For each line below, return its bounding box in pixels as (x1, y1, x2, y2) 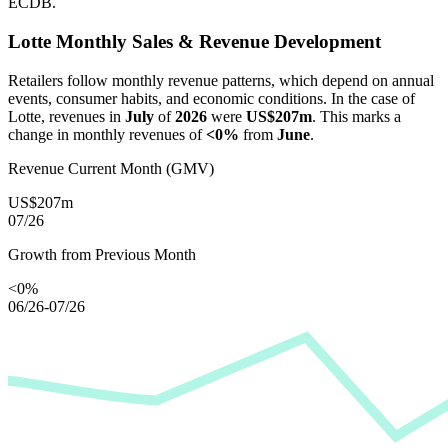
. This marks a (312, 107, 401, 125)
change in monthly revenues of (8, 125, 206, 143)
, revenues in (41, 107, 125, 125)
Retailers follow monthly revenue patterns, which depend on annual (8, 71, 434, 89)
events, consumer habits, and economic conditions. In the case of (8, 89, 415, 107)
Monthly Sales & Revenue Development (51, 30, 381, 52)
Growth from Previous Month (8, 245, 196, 263)
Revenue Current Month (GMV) (8, 159, 214, 177)
